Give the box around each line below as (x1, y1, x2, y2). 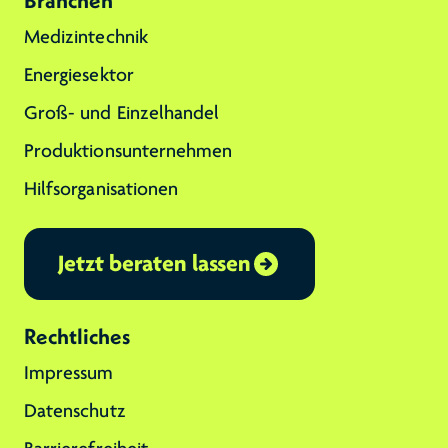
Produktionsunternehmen (24, 140, 233, 162)
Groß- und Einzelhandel (24, 102, 220, 124)
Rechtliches (24, 323, 130, 350)
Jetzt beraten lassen (58, 250, 252, 277)
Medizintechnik (24, 26, 148, 48)
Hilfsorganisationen (24, 178, 179, 200)
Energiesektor (24, 64, 134, 86)
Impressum (24, 362, 114, 384)
